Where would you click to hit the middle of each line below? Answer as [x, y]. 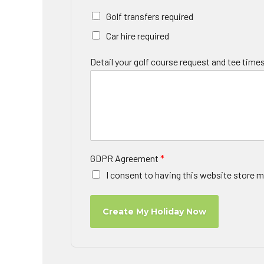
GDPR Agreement [125, 159]
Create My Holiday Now [154, 212]
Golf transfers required [150, 16]
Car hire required [138, 36]
